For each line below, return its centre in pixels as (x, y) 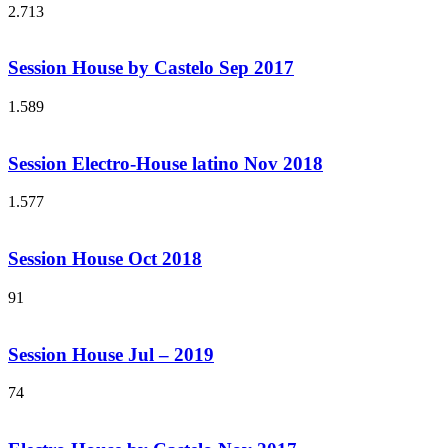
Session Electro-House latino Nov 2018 (165, 163)
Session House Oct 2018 (105, 259)
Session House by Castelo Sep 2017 (151, 68)
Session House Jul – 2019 (111, 354)
